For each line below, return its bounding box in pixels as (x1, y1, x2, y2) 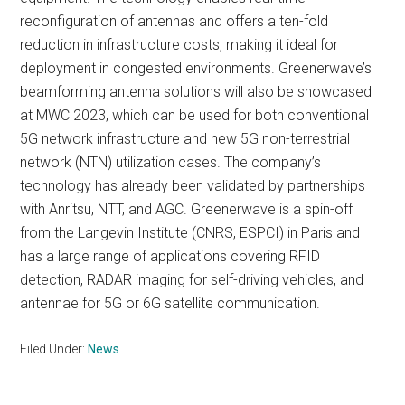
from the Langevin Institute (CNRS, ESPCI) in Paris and (20, 224, 361, 241)
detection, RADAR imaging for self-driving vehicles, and (20, 271, 364, 288)
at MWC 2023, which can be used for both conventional (20, 107, 370, 124)
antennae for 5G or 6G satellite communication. (20, 295, 321, 312)
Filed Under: (20, 342, 89, 356)
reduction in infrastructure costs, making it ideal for (20, 36, 339, 53)
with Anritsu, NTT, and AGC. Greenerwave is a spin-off (20, 201, 353, 218)
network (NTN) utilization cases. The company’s (20, 154, 322, 171)
